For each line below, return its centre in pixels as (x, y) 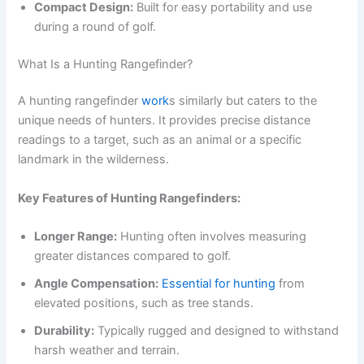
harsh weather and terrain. (107, 351)
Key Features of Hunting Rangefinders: (130, 198)
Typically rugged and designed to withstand (217, 331)
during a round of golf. (95, 26)
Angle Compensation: (97, 284)
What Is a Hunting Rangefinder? (106, 64)
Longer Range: (76, 237)
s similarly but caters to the (243, 101)
